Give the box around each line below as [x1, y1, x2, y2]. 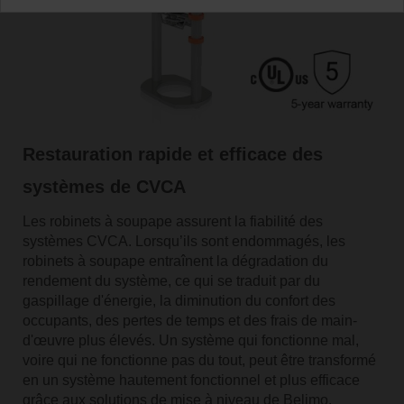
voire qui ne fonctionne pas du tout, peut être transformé [22, 352, 376, 368]
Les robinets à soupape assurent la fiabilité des [22, 213, 323, 229]
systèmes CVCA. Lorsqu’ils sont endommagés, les [22, 233, 345, 249]
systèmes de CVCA [22, 176, 186, 197]
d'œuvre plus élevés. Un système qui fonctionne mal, [22, 332, 359, 348]
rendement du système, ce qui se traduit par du [22, 272, 320, 289]
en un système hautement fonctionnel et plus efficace [22, 372, 360, 388]
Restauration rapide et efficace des [22, 143, 323, 164]
